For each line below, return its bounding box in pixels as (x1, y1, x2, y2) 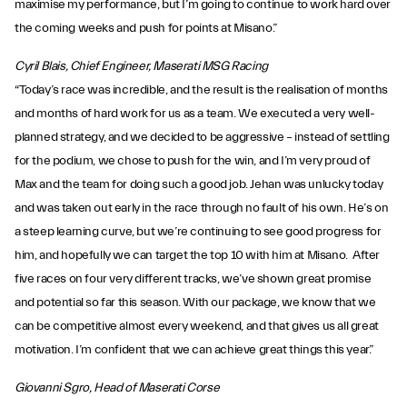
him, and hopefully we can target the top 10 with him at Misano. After (15, 248, 381, 263)
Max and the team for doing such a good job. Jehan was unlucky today (15, 177, 383, 192)
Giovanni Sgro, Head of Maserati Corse (15, 381, 220, 395)
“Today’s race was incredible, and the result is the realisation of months (15, 83, 388, 97)
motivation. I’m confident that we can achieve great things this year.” (15, 342, 374, 357)
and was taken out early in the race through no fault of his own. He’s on (15, 201, 389, 215)
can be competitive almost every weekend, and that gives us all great (15, 319, 379, 333)
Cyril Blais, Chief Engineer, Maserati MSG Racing (15, 59, 268, 74)
